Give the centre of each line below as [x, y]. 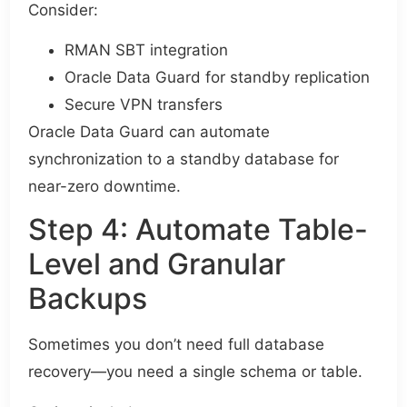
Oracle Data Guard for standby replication [218, 77]
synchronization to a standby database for [184, 159]
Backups [88, 299]
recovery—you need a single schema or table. [196, 372]
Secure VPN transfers [144, 104]
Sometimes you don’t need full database [177, 345]
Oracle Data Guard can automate [149, 132]
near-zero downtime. [105, 186]
